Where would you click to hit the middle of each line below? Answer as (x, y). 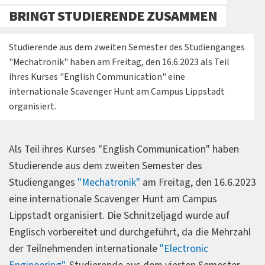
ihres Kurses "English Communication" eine (97, 77)
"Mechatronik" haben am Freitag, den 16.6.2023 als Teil (119, 62)
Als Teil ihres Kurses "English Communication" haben (124, 149)
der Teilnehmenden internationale (84, 248)
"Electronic (184, 248)
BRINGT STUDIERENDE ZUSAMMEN (113, 16)
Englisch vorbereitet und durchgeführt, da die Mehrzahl (130, 232)
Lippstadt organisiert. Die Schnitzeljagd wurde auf (119, 215)
